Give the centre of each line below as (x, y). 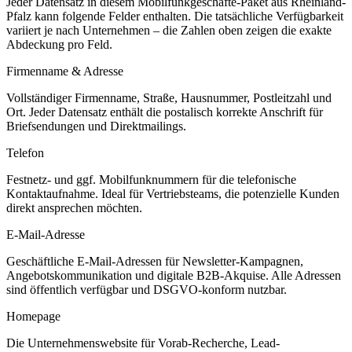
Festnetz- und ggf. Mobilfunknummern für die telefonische (151, 179)
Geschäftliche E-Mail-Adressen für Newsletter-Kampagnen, (155, 261)
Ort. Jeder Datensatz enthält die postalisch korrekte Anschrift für (165, 112)
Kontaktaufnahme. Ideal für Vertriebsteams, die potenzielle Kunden (173, 193)
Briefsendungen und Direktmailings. (96, 126)
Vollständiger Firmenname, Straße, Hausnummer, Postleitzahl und (169, 97)
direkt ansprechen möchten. (74, 207)
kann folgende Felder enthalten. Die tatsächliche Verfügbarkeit (187, 16)
